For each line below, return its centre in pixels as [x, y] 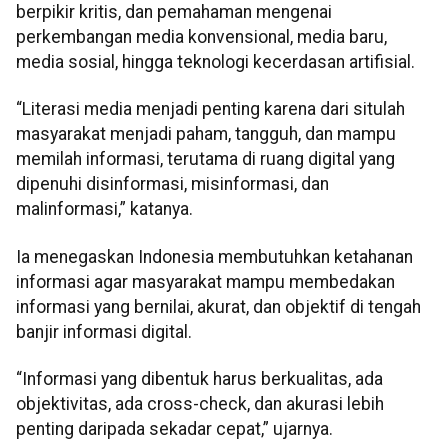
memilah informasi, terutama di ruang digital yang [205, 159]
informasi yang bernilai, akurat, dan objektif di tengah [218, 306]
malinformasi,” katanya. [104, 209]
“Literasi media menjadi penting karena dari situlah [210, 109]
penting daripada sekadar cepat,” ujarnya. [174, 428]
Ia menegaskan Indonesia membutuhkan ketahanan [214, 256]
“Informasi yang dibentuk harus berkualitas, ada [199, 378]
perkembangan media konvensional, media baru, [201, 36]
